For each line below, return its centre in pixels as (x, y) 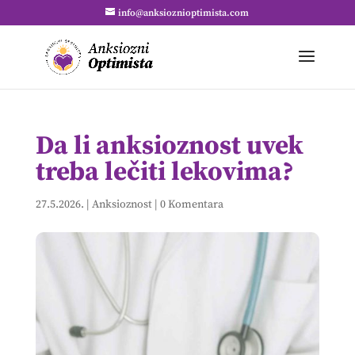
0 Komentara (191, 204)
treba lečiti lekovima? (164, 172)
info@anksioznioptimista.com (184, 13)
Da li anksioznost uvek (169, 146)
